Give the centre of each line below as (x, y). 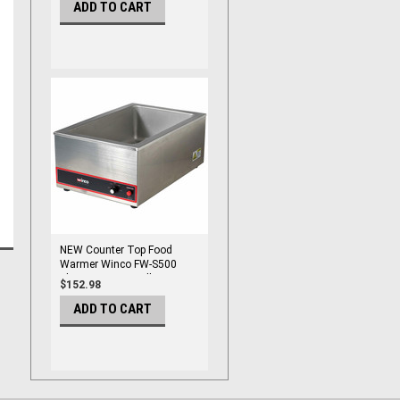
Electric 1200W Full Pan (117, 279)
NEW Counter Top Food (116, 250)
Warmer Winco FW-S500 (118, 264)
